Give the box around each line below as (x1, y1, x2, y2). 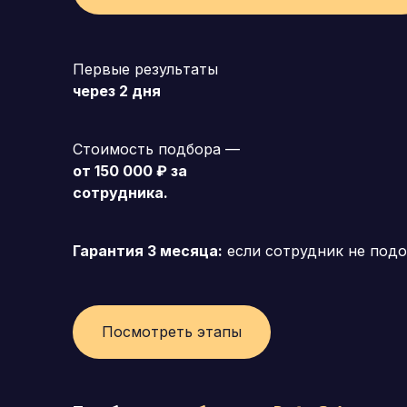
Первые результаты (73, 59, 218, 78)
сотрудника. (73, 183, 168, 202)
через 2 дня (73, 81, 161, 100)
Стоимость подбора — (73, 139, 240, 158)
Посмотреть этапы (102, 322, 242, 341)
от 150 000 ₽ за (73, 161, 187, 180)
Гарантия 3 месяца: (73, 241, 223, 260)
